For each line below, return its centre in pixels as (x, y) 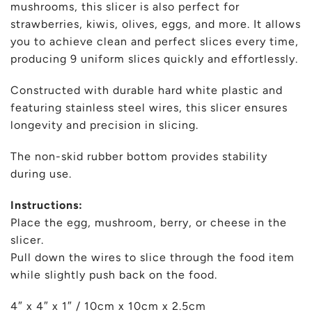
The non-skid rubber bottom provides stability (139, 157)
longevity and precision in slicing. (104, 125)
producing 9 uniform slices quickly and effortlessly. (154, 59)
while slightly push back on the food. (114, 275)
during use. (41, 174)
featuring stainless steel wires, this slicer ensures (149, 108)
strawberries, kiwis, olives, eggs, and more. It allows (156, 24)
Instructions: (47, 205)
